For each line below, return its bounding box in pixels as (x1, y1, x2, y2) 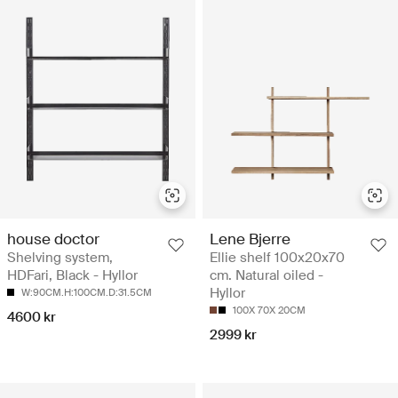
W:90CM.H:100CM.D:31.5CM (21, 285, 152, 298)
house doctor (7, 228, 99, 249)
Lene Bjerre (210, 228, 291, 249)
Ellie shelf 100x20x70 (210, 248, 345, 267)
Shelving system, (7, 248, 113, 267)
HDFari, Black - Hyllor (7, 266, 138, 284)
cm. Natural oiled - (210, 266, 323, 284)
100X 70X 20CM (233, 303, 306, 316)
